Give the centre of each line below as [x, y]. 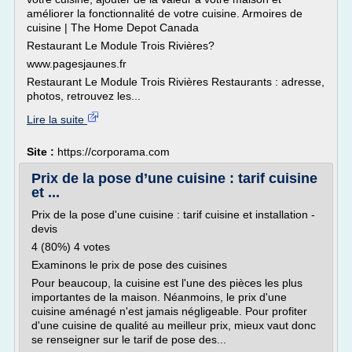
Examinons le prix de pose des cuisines [129, 265]
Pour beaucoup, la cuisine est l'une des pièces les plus [167, 283]
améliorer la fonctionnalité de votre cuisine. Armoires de [165, 13]
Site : [42, 152]
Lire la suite [57, 119]
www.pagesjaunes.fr [77, 64]
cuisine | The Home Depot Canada [113, 27]
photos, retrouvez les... [84, 96]
